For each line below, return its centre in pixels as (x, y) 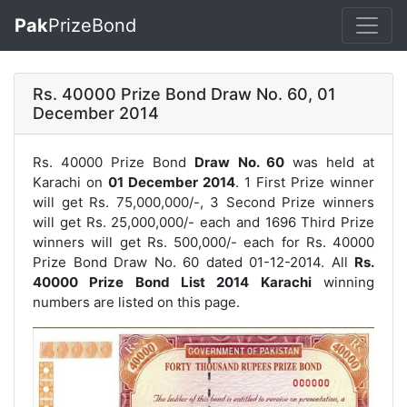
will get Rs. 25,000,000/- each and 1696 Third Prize (203, 222)
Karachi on (70, 182)
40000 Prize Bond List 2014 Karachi (172, 282)
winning (343, 282)
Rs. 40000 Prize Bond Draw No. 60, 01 (184, 94)
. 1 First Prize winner (305, 182)
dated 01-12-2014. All (277, 262)
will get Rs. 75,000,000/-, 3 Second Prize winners (203, 202)
